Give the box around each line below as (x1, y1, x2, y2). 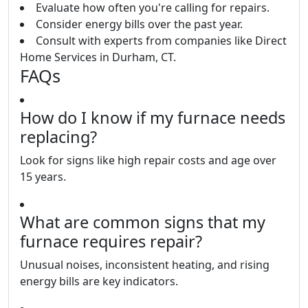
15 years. (20, 169, 66, 184)
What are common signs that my (20, 211, 265, 233)
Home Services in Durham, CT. (20, 49, 176, 65)
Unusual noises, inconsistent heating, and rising (20, 257, 269, 272)
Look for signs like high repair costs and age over (20, 153, 276, 168)
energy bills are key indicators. (20, 274, 178, 289)
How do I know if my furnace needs (20, 107, 285, 129)
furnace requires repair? (20, 230, 202, 252)
